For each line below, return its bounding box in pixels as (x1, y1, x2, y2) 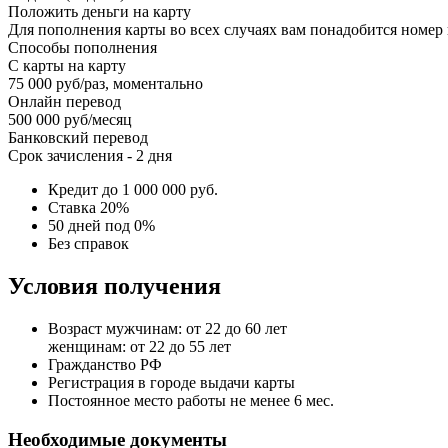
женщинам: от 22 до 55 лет (48, 338, 231, 356)
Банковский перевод (8, 129, 148, 147)
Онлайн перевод (8, 93, 121, 111)
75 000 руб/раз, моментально (8, 75, 203, 93)
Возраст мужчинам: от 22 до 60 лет (48, 320, 287, 338)
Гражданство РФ (48, 356, 162, 374)
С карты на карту (8, 57, 126, 75)
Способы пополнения (8, 39, 157, 57)
